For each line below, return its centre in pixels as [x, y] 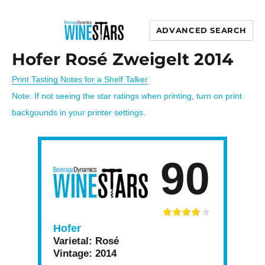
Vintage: [73, 254]
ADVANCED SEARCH [201, 30]
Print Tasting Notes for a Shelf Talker [80, 80]
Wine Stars [104, 56]
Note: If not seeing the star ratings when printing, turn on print [127, 96]
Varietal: [73, 241]
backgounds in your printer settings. [79, 113]
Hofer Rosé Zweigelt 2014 [122, 59]
